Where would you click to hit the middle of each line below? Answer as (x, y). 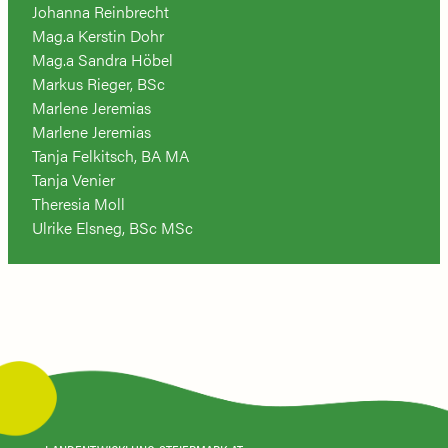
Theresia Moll (78, 203)
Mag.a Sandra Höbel (102, 59)
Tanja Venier (73, 179)
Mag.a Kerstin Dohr (98, 35)
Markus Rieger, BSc (98, 83)
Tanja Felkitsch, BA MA (110, 155)
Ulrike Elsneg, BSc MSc (112, 227)
